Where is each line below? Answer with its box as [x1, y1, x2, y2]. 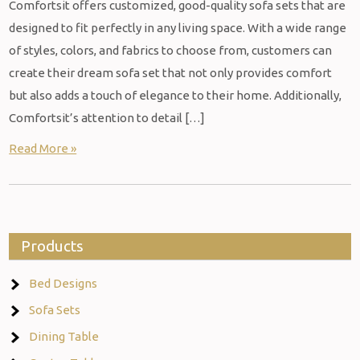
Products [21, 237, 84, 255]
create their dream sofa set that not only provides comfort [9, 66, 333, 80]
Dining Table [29, 329, 100, 343]
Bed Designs [29, 276, 98, 290]
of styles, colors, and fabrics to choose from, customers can [9, 43, 333, 57]
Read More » [9, 141, 77, 155]
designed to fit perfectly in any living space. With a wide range [9, 21, 347, 35]
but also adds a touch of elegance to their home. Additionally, [9, 88, 342, 102]
